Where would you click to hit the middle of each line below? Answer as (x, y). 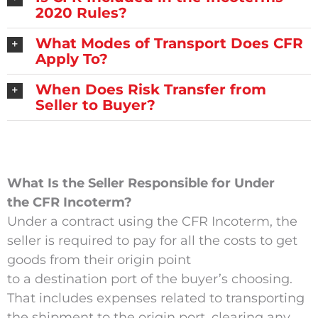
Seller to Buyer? (95, 105)
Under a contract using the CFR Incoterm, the (152, 222)
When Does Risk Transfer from (150, 90)
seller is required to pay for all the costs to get (152, 241)
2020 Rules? (81, 13)
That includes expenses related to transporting (155, 298)
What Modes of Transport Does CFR (169, 44)
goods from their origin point (99, 260)
